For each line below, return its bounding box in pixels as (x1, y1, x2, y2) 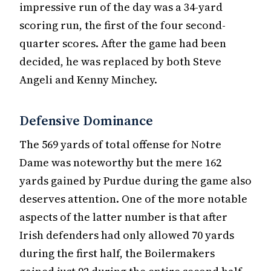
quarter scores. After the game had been (19, 35, 226, 51)
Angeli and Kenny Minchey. (19, 71, 157, 87)
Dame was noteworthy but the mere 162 (19, 155, 221, 171)
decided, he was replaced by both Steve (19, 53, 221, 69)
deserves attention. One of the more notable (19, 191, 247, 207)
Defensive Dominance (19, 111, 153, 130)
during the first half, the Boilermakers (19, 246, 215, 261)
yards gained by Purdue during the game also (19, 173, 252, 189)
